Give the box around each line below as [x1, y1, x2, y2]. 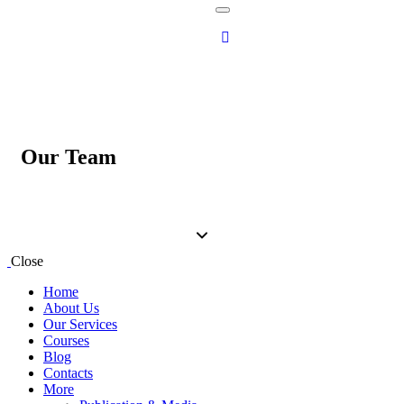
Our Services [43, 316, 117, 332]
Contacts [43, 364, 93, 381]
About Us [43, 299, 99, 316]
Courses [43, 332, 89, 348]
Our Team [21, 144, 116, 169]
